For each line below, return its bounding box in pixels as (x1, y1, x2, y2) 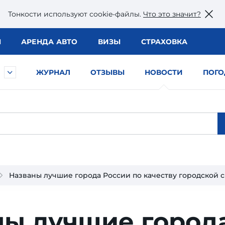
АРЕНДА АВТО (21, 37, 78, 46)
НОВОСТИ (145, 68, 183, 77)
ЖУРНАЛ (36, 68, 70, 77)
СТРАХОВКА (141, 37, 187, 46)
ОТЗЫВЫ (90, 68, 125, 77)
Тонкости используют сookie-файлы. (8, 9, 143, 19)
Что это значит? (143, 9, 201, 19)
